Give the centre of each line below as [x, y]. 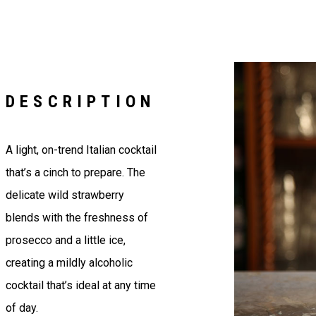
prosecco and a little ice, [66, 241]
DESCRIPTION [81, 102]
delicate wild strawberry [65, 195]
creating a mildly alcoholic [69, 263]
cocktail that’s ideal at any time [81, 286]
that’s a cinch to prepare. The [75, 173]
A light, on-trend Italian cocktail [81, 150]
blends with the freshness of [77, 218]
